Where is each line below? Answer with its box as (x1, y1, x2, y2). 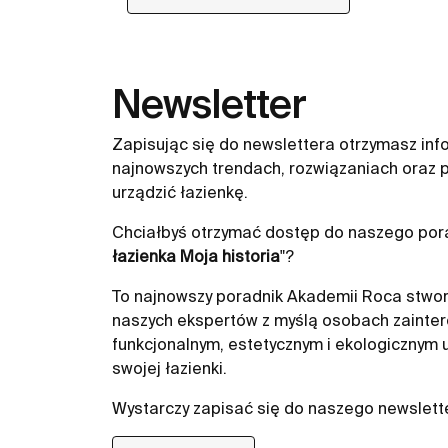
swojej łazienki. (112, 359, 231, 377)
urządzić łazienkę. (112, 183, 252, 201)
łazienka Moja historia (112, 247, 280, 265)
